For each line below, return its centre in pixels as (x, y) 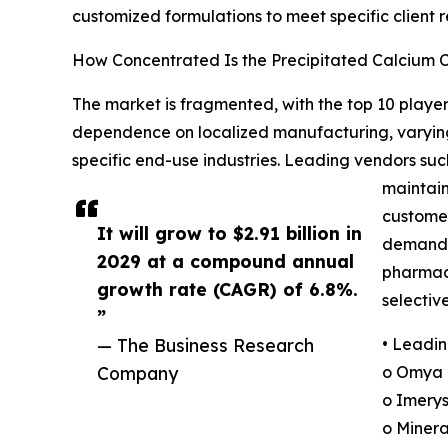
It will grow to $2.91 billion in (229, 233)
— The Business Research (205, 345)
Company (137, 373)
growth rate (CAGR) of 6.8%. (227, 289)
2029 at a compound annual (225, 261)
